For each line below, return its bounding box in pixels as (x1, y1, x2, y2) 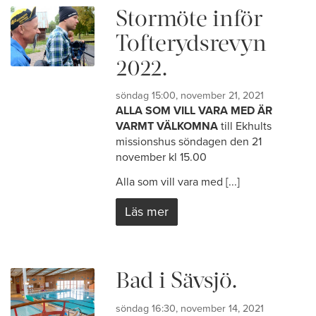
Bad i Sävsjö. (116, 266, 238, 294)
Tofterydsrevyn (116, 28, 267, 57)
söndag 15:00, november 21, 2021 (116, 90, 265, 102)
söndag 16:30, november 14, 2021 (116, 302, 265, 315)
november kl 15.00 (116, 150, 207, 164)
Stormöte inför (116, 4, 263, 32)
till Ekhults (218, 119, 272, 133)
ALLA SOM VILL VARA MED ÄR (116, 104, 273, 118)
